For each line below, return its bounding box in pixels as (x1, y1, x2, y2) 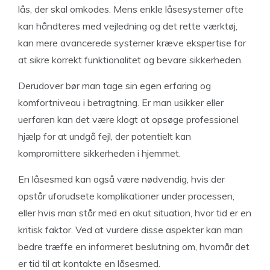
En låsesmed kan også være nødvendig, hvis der (18, 173, 225, 186)
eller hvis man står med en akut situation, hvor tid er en (18, 207, 251, 219)
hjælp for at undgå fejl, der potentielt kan (18, 130, 191, 143)
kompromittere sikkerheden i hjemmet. (18, 147, 181, 160)
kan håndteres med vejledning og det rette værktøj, (18, 20, 237, 33)
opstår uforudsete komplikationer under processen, (18, 190, 234, 202)
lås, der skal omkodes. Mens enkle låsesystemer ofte (18, 3, 243, 16)
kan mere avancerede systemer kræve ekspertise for (18, 37, 246, 49)
